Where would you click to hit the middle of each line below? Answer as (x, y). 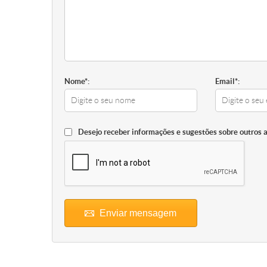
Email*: (227, 81)
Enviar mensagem (138, 213)
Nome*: (77, 81)
